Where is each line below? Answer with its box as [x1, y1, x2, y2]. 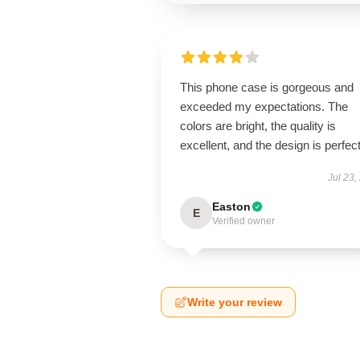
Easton [212, 200, 251, 213]
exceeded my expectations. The [180, 100, 348, 113]
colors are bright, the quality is [180, 119, 336, 133]
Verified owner [212, 215, 275, 227]
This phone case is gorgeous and [180, 80, 354, 94]
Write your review [187, 296, 282, 309]
